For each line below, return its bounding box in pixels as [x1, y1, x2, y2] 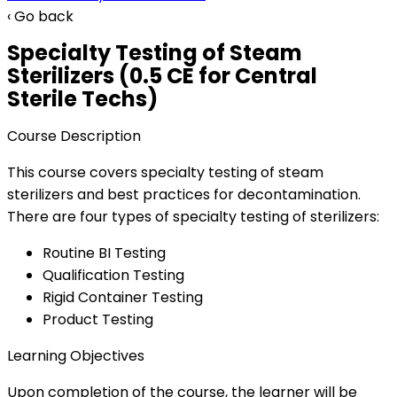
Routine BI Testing [43, 243, 166, 264]
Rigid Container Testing [43, 287, 203, 308]
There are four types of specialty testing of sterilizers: [7, 206, 379, 228]
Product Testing [43, 309, 153, 331]
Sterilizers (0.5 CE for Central [7, 61, 317, 91]
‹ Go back [7, 6, 74, 27]
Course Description [7, 126, 141, 147]
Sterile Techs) [7, 84, 158, 114]
